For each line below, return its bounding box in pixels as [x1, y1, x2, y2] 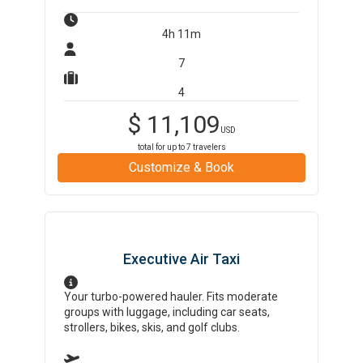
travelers [190, 143, 226, 152]
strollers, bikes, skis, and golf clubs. [64, 321, 241, 334]
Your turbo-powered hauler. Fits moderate [64, 290, 279, 303]
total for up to [137, 143, 186, 152]
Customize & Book [129, 160, 234, 175]
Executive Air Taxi [123, 250, 240, 267]
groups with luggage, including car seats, [64, 305, 271, 318]
